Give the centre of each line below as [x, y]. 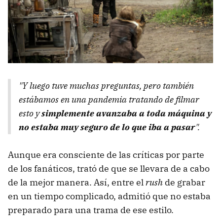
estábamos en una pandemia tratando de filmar [109, 99]
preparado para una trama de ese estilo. [91, 210]
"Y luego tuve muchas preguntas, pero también [106, 85]
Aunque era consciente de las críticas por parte [106, 154]
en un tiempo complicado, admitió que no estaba [109, 196]
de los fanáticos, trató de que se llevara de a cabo [109, 168]
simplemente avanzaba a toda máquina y [127, 113]
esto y [30, 113]
